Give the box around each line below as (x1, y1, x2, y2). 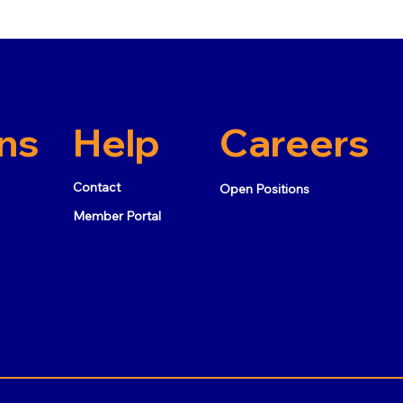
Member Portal (72, 207, 161, 224)
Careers (219, 118, 370, 167)
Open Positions (219, 180, 310, 197)
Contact (72, 178, 121, 195)
